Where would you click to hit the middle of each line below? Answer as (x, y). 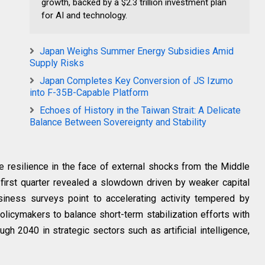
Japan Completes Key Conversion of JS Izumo (136, 81)
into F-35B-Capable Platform (89, 93)
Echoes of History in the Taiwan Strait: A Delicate (140, 110)
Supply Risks (57, 63)
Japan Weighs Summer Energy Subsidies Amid (137, 51)
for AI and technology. (84, 15)
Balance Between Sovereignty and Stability (118, 122)
